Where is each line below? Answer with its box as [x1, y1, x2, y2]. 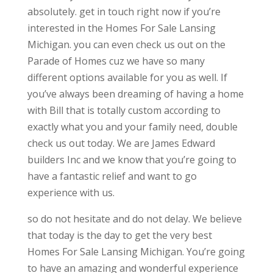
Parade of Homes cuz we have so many [27, 54, 205, 68]
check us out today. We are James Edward [27, 136, 215, 151]
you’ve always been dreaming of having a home [27, 87, 244, 101]
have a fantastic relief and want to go [27, 169, 197, 183]
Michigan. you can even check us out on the [27, 38, 225, 52]
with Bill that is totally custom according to [27, 104, 221, 118]
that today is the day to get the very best [27, 229, 212, 243]
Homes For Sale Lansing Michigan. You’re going [27, 245, 245, 259]
